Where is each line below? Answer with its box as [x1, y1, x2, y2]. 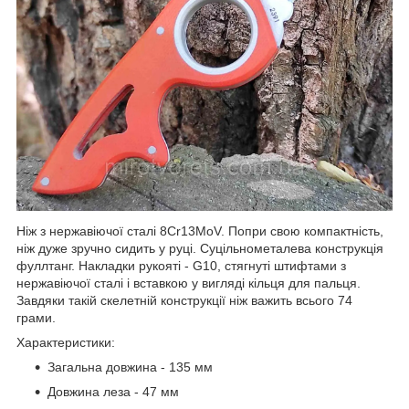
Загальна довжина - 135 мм [47, 359, 213, 374]
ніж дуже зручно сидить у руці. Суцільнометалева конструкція [16, 240, 383, 256]
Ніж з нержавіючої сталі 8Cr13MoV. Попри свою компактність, [16, 223, 383, 238]
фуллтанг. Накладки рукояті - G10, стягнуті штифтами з [16, 257, 346, 273]
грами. [16, 309, 56, 325]
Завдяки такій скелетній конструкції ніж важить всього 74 [16, 292, 352, 308]
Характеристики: [16, 334, 115, 350]
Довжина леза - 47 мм [47, 383, 179, 399]
